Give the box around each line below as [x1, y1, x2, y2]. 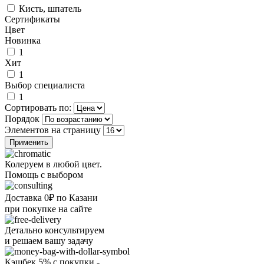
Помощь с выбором [5, 170, 83, 180]
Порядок [5, 114, 42, 124]
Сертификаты [5, 14, 60, 25]
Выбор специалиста [5, 80, 85, 91]
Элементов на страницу [5, 125, 103, 136]
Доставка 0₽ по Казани [5, 193, 98, 203]
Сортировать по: [5, 103, 74, 113]
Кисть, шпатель [19, 4, 81, 14]
